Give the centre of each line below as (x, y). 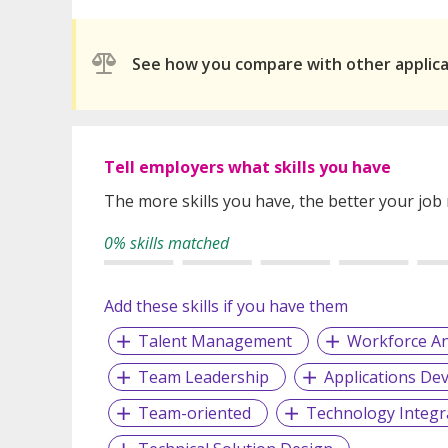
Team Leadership (203, 376)
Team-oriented (194, 412)
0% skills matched (166, 242)
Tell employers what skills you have (247, 166)
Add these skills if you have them (226, 305)
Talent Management (214, 340)
